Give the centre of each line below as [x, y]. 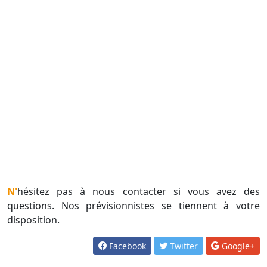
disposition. [35, 220]
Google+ [237, 246]
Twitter [183, 246]
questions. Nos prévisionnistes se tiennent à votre [133, 205]
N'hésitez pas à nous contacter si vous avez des [12, 191]
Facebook [126, 246]
